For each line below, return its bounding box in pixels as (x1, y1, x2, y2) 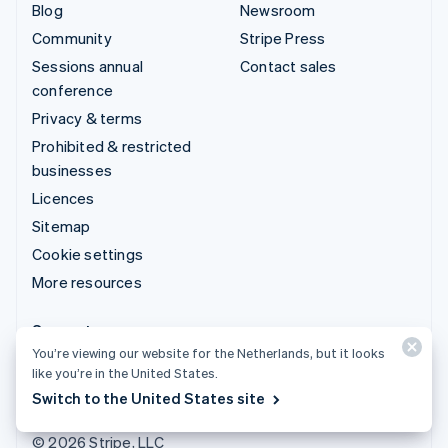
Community (32, 27, 112, 48)
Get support (32, 351, 118, 372)
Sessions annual (32, 55, 143, 76)
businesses (32, 159, 112, 180)
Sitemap (32, 215, 91, 236)
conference (32, 79, 113, 100)
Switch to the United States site (32, 388, 265, 408)
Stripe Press (240, 27, 326, 48)
